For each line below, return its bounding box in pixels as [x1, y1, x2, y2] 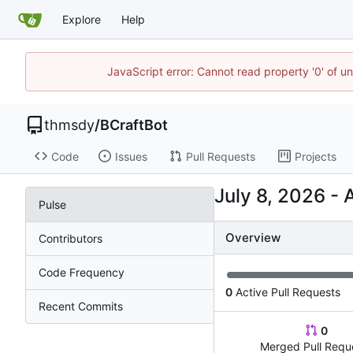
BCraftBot [100, 117, 168, 133]
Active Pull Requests [232, 284, 340, 299]
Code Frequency [39, 266, 124, 280]
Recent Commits [39, 299, 123, 314]
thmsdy [44, 117, 95, 133]
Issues [114, 149, 147, 163]
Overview [225, 229, 281, 245]
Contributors [39, 232, 102, 246]
